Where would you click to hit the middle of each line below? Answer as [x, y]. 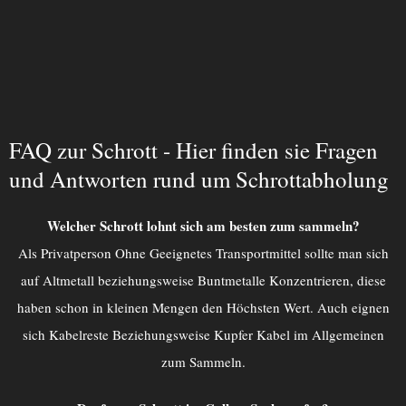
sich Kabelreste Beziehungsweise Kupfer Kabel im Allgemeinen [203, 334]
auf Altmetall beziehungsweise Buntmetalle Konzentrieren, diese [203, 280]
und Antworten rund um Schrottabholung [199, 179]
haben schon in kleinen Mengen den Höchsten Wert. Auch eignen [203, 307]
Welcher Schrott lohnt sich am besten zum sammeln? [203, 225]
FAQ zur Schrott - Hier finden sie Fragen [193, 150]
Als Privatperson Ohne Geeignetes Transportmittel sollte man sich [203, 252]
